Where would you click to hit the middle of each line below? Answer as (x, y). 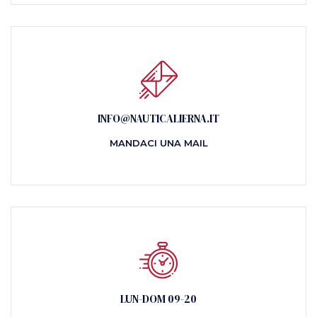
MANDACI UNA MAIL (158, 143)
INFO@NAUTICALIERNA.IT (158, 119)
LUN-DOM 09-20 (158, 299)
